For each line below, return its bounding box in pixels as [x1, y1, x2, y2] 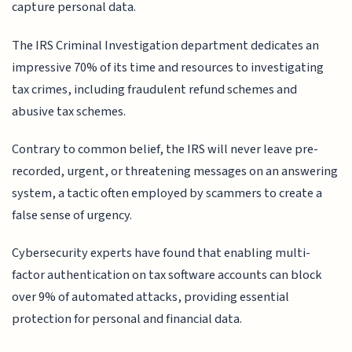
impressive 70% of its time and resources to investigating [12, 57, 324, 77]
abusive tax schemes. [12, 101, 126, 121]
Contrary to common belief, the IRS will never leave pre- [12, 140, 319, 159]
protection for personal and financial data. [12, 310, 243, 329]
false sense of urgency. [12, 206, 133, 225]
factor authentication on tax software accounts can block [12, 266, 323, 285]
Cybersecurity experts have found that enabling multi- [12, 244, 311, 263]
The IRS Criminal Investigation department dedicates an [12, 35, 320, 55]
